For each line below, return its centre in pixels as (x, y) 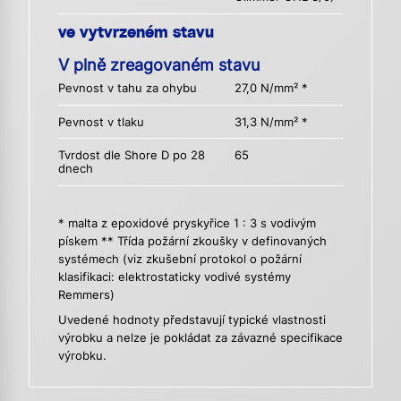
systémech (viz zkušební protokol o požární (180, 259)
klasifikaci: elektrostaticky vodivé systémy (175, 277)
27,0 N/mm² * (272, 89)
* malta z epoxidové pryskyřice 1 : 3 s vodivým (187, 223)
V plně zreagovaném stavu (159, 65)
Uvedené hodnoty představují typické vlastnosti (192, 320)
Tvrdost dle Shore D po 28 (132, 155)
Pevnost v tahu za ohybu (128, 89)
